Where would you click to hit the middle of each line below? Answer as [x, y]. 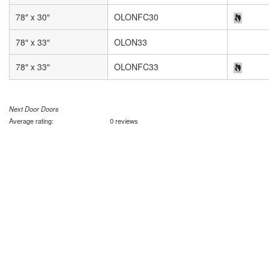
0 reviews [124, 121]
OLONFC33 [136, 67]
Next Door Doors [34, 109]
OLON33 [131, 42]
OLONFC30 [136, 17]
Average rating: [32, 121]
